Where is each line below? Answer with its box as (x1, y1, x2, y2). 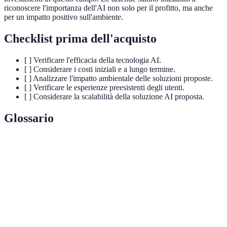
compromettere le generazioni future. (67, 213, 173, 221)
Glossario (4, 111, 54, 125)
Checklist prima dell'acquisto (4, 32, 157, 45)
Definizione (67, 145, 101, 153)
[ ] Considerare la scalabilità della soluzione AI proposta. (24, 92, 204, 101)
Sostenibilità (13, 208, 51, 216)
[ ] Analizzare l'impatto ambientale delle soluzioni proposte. (24, 73, 213, 83)
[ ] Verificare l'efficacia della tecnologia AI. (24, 55, 161, 64)
